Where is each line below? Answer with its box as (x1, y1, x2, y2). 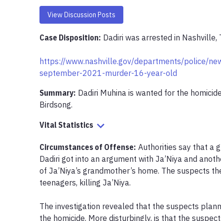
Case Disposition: (39, 32, 101, 42)
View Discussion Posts (47, 10, 115, 19)
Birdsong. (39, 99, 73, 110)
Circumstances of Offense (39, 142, 134, 152)
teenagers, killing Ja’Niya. (39, 177, 131, 187)
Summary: (39, 87, 75, 98)
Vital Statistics (39, 120, 93, 130)
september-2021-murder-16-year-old (39, 68, 177, 78)
